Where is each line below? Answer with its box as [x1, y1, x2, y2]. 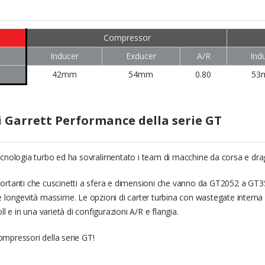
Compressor [103, 32, 151, 44]
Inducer [50, 50, 79, 62]
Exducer [126, 50, 156, 62]
